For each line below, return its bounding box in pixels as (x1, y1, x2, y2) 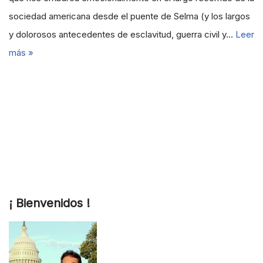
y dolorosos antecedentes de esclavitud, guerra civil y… (9, 29, 235, 40)
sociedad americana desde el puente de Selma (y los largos (9, 11, 250, 22)
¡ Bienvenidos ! (9, 196, 90, 210)
